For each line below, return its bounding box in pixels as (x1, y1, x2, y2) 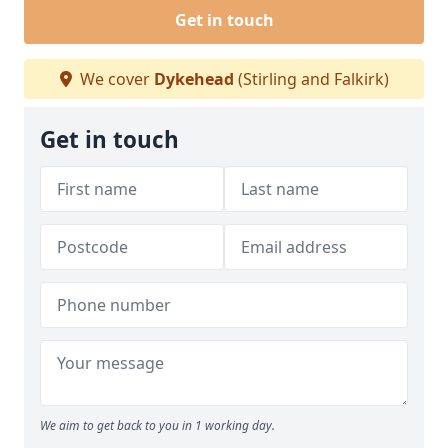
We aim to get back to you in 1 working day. (40, 417, 275, 434)
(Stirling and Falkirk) (233, 68, 389, 90)
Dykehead (153, 68, 234, 90)
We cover (75, 68, 154, 90)
